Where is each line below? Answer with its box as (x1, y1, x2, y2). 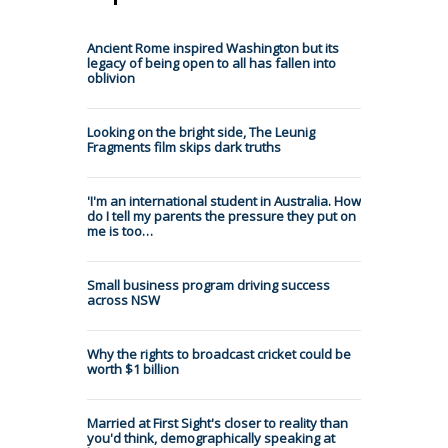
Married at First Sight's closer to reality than (87, 414, 348, 433)
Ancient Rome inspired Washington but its (87, 39, 339, 58)
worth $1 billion (87, 360, 179, 379)
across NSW (87, 291, 160, 310)
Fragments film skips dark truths (87, 138, 281, 157)
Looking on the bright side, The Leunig (87, 123, 315, 142)
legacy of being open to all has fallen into (87, 54, 336, 73)
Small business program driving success (87, 276, 330, 295)
